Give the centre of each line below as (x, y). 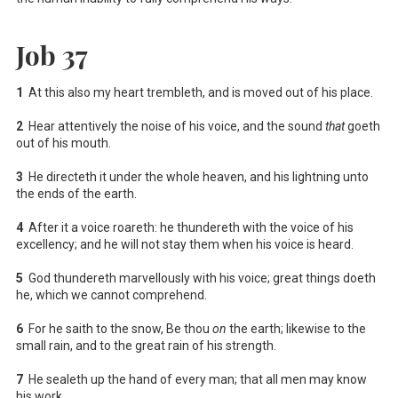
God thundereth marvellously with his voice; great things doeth (199, 278)
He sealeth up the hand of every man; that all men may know (195, 379)
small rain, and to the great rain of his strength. (146, 345)
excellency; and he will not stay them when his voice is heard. (185, 244)
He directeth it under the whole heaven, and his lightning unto (196, 176)
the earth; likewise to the (296, 328)
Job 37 (52, 55)
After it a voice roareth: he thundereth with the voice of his (188, 227)
